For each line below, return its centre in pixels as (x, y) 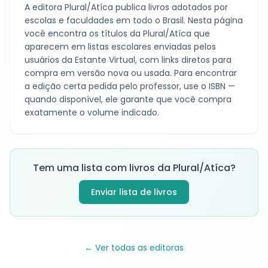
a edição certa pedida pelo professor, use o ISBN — (130, 86)
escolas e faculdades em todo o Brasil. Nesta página (134, 20)
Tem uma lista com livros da (103, 168)
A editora (45, 7)
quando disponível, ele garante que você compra (128, 99)
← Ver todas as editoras (134, 248)
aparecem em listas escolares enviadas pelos (120, 47)
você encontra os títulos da (84, 33)
